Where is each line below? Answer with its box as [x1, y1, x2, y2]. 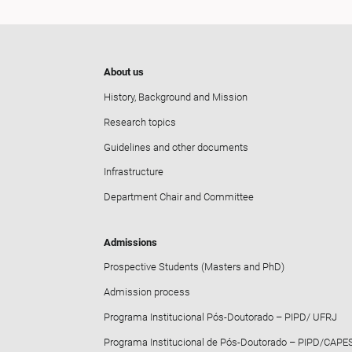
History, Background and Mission [104, 90, 247, 103]
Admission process [104, 286, 190, 299]
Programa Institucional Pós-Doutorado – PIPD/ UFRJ [104, 310, 337, 323]
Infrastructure [104, 166, 163, 178]
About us [104, 66, 144, 79]
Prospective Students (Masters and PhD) [104, 261, 284, 273]
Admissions [104, 236, 157, 248]
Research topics [104, 115, 176, 128]
